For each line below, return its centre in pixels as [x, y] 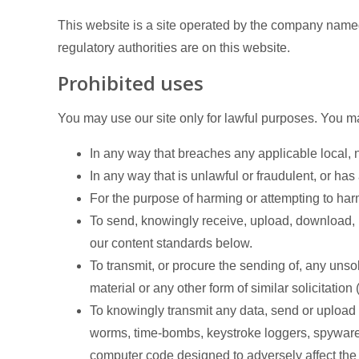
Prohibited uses [131, 83]
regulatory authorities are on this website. [174, 48]
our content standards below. [171, 243]
